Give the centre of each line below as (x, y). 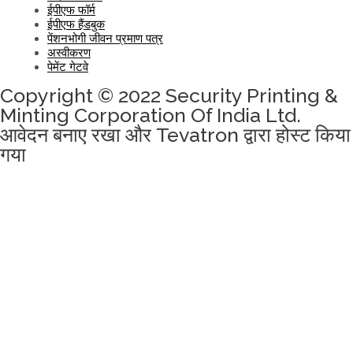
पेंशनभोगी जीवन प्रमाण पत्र (105, 39)
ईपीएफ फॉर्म (71, 10)
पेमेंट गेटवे (68, 67)
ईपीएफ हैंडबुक (76, 24)
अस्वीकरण (69, 53)
